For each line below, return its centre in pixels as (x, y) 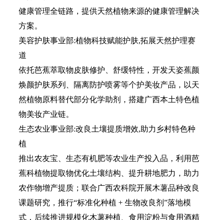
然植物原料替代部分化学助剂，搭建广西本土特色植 (109, 99)
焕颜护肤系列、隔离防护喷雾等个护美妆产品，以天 (109, 85)
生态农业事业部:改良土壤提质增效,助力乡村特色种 (107, 129)
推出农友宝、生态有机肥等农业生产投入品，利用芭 (109, 158)
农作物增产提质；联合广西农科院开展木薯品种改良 (109, 188)
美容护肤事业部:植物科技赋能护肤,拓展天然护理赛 (107, 41)
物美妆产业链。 (46, 114)
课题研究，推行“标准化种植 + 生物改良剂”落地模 (105, 203)
